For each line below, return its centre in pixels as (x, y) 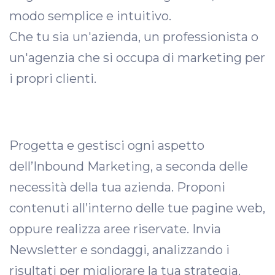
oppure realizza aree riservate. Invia (115, 229)
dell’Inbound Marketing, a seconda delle (129, 166)
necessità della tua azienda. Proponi (117, 187)
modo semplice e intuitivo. (92, 16)
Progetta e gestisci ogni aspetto (107, 145)
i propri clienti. (53, 79)
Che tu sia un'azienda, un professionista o (134, 37)
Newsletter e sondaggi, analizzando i (119, 250)
